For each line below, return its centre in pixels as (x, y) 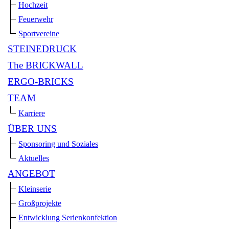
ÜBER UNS (32, 129)
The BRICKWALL (45, 65)
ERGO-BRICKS (41, 82)
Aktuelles (34, 158)
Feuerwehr (36, 19)
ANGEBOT (31, 174)
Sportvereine (39, 34)
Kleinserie (35, 189)
